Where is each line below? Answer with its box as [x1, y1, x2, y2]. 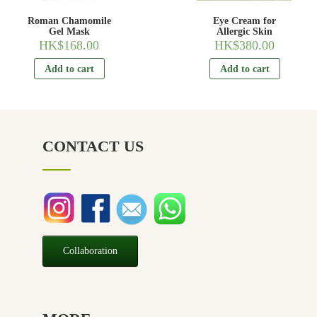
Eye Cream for [213, 16, 276, 27]
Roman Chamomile [27, 16, 111, 27]
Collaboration [63, 246, 117, 257]
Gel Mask [48, 26, 90, 38]
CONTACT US [42, 137, 144, 156]
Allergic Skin [217, 26, 272, 38]
